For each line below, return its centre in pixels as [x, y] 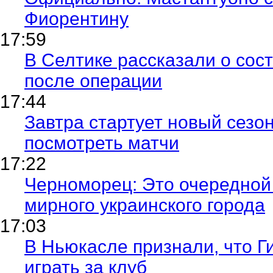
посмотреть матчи [102, 143]
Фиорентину [76, 18]
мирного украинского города [145, 205]
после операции [93, 80]
